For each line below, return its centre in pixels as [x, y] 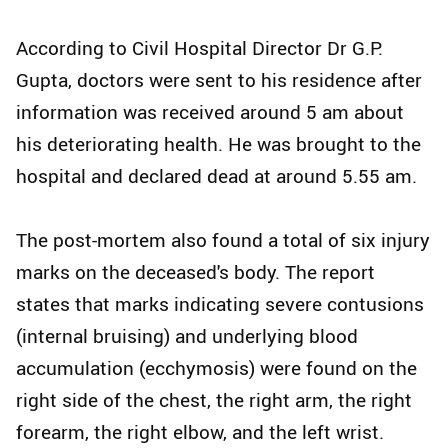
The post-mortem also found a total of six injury [223, 240]
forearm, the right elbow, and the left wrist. [200, 432]
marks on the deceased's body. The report [195, 272]
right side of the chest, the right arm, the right [214, 400]
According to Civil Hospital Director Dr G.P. [199, 48]
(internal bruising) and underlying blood [187, 336]
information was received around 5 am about [210, 112]
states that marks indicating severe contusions [220, 304]
